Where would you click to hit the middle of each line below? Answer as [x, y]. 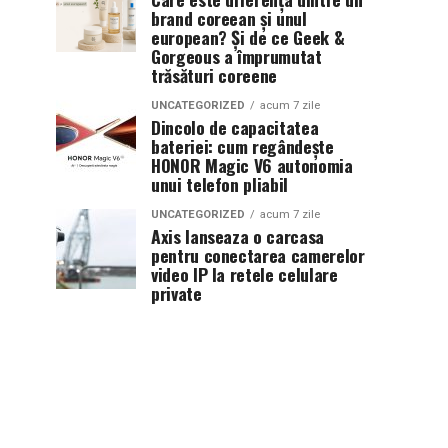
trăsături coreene [214, 74]
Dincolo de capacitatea [235, 126]
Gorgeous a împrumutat [236, 55]
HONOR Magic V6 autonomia [252, 164]
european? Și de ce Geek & [248, 36]
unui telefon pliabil [219, 183]
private [176, 292]
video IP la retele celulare [244, 273]
